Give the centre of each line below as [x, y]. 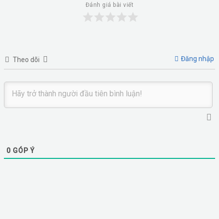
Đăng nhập [197, 58]
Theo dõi [26, 59]
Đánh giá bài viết [109, 5]
